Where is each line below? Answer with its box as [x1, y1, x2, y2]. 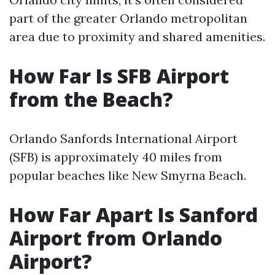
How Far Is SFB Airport [9, 63, 229, 89]
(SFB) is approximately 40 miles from [9, 149, 222, 165]
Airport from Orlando [9, 225, 222, 251]
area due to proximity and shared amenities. [9, 29, 265, 44]
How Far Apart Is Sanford [9, 201, 258, 228]
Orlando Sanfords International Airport [9, 131, 238, 146]
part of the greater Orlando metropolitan [9, 10, 247, 26]
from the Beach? [9, 86, 173, 112]
